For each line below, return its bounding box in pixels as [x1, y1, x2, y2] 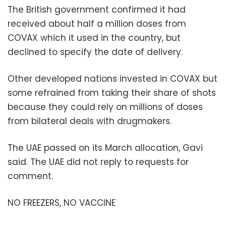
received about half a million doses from [8, 17, 186, 30]
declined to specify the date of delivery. [8, 45, 183, 58]
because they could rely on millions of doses [8, 100, 203, 113]
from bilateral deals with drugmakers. [8, 115, 172, 127]
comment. [8, 169, 53, 182]
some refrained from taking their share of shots [8, 86, 216, 99]
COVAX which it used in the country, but [8, 31, 181, 44]
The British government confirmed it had [8, 3, 186, 16]
